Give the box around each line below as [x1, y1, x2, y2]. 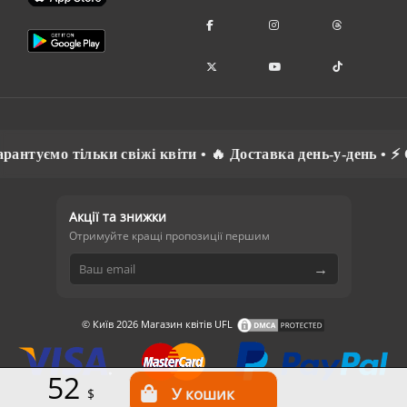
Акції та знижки [68, 207, 166, 225]
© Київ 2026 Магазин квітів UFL [81, 316, 235, 331]
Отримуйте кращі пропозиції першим [68, 227, 270, 243]
